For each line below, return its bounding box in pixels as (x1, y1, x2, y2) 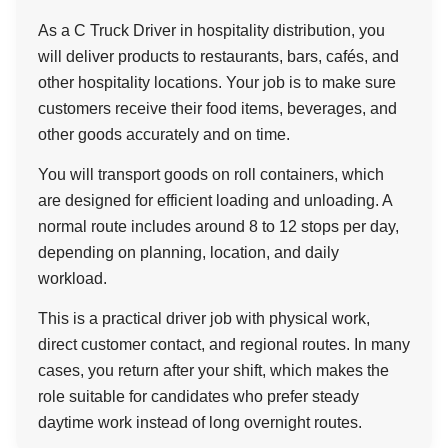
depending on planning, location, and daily (38, 244, 339, 261)
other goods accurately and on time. (38, 126, 290, 143)
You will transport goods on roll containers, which (38, 166, 384, 183)
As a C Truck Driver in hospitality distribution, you (38, 22, 385, 39)
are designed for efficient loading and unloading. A (38, 192, 392, 209)
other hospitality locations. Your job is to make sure (38, 74, 396, 91)
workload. (38, 270, 107, 287)
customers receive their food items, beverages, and (38, 100, 397, 117)
